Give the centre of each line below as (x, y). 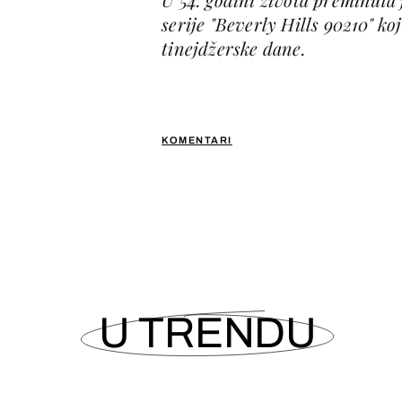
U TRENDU (208, 332)
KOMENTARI (197, 140)
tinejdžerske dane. (234, 48)
